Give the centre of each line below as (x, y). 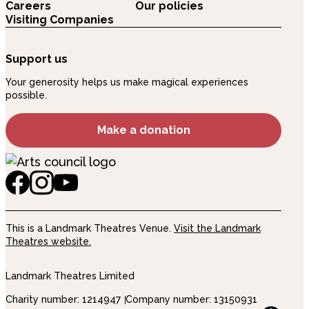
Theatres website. (48, 241)
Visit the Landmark (217, 228)
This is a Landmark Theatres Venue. (90, 228)
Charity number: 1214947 (63, 299)
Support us (37, 59)
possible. (26, 96)
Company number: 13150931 (191, 299)
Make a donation (143, 130)
